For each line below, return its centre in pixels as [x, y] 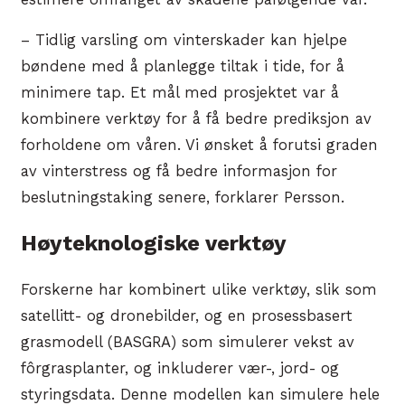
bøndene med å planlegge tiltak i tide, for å [183, 67]
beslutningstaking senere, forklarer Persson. [183, 198]
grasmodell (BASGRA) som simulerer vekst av [188, 343]
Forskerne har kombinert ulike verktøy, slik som [199, 290]
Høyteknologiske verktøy [154, 244]
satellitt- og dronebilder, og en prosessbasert [187, 316]
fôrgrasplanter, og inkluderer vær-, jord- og [180, 369]
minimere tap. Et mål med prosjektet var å [180, 93]
